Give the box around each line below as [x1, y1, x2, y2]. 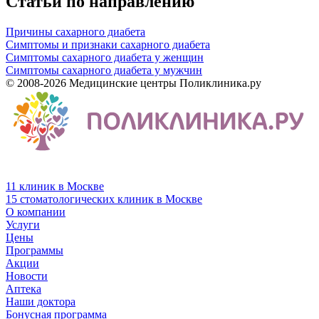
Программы [6, 244, 63, 257]
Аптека [6, 283, 41, 296]
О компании [6, 206, 66, 219]
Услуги [6, 219, 40, 231]
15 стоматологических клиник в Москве [6, 193, 202, 206]
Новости [6, 270, 48, 283]
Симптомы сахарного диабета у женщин [6, 51, 204, 64]
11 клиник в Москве [6, 180, 104, 193]
